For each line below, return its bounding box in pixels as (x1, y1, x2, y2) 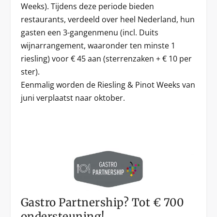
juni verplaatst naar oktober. (20, 92, 125, 103)
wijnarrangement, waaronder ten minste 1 (20, 40, 175, 51)
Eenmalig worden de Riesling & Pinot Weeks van (20, 79, 195, 90)
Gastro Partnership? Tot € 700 (20, 196, 184, 210)
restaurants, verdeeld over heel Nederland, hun (20, 14, 195, 25)
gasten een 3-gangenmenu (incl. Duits (20, 27, 158, 38)
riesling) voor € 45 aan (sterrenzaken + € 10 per (20, 53, 192, 64)
